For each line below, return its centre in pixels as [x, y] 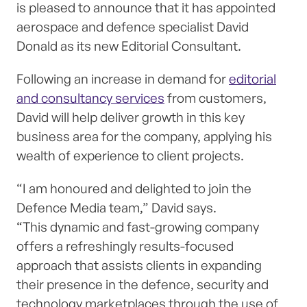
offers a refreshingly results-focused [125, 246]
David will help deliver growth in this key [131, 118]
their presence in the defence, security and [143, 285]
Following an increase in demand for [123, 79]
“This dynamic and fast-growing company [138, 227]
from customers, [216, 98]
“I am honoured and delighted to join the [134, 189]
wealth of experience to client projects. [130, 156]
